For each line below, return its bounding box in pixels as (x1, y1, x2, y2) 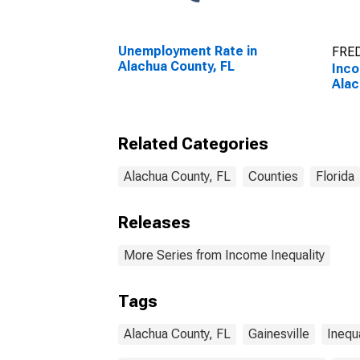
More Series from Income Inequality (124, 247, 325, 263)
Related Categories (118, 134, 268, 153)
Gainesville (248, 326, 309, 342)
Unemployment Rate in (118, 43, 257, 59)
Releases (118, 213, 190, 232)
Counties (248, 169, 298, 184)
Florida (316, 169, 354, 184)
